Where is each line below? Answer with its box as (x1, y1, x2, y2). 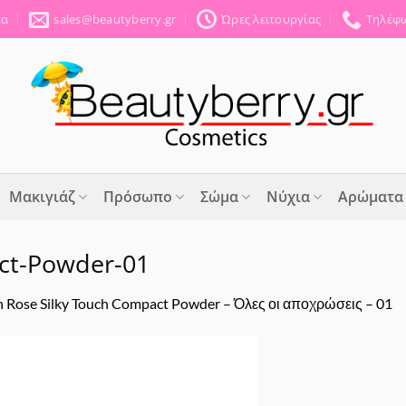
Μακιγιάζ (8, 187, 75, 207)
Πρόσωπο (102, 187, 172, 207)
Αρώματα (338, 187, 404, 207)
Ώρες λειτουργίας (221, 11, 322, 27)
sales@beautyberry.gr (53, 11, 177, 27)
